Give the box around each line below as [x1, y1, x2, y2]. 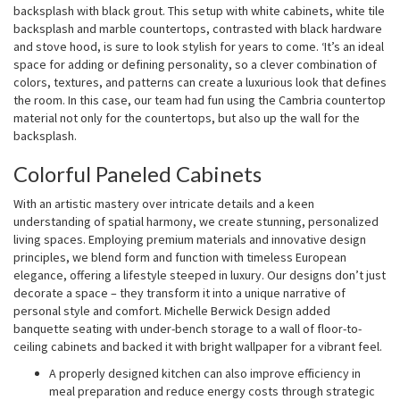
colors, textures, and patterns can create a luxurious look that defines [13, 74, 387, 90]
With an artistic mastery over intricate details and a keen [13, 196, 314, 212]
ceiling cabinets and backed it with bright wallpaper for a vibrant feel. [13, 338, 382, 354]
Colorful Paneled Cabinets [13, 161, 262, 187]
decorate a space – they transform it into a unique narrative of [13, 285, 346, 301]
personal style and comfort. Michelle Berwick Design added [13, 303, 330, 319]
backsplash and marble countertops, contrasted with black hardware [13, 21, 382, 37]
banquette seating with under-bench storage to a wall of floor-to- [13, 321, 362, 337]
